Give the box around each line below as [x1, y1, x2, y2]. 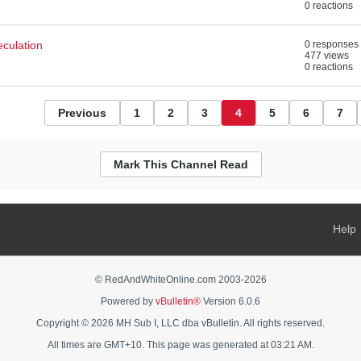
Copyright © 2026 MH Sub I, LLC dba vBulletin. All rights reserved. [36, 317, 325, 329]
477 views [305, 50, 349, 61]
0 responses [305, 39, 359, 50]
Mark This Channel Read [113, 158, 248, 171]
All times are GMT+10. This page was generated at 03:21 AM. [47, 339, 314, 351]
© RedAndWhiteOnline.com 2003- [94, 274, 244, 285]
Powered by [101, 296, 156, 307]
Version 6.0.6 [201, 296, 260, 307]
